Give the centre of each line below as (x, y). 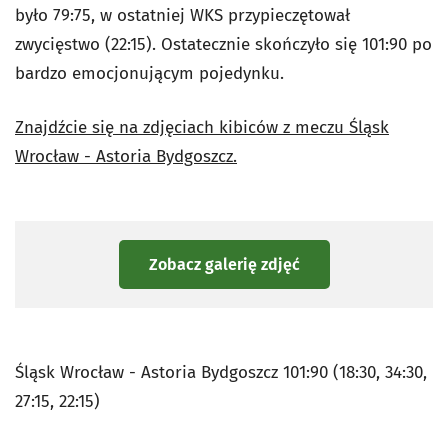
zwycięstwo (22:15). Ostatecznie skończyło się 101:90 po (223, 44)
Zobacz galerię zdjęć (224, 264)
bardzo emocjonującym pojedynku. (149, 73)
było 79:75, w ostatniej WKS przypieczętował (182, 15)
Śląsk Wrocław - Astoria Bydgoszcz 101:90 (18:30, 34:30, (221, 372)
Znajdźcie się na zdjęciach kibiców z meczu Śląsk (202, 127)
